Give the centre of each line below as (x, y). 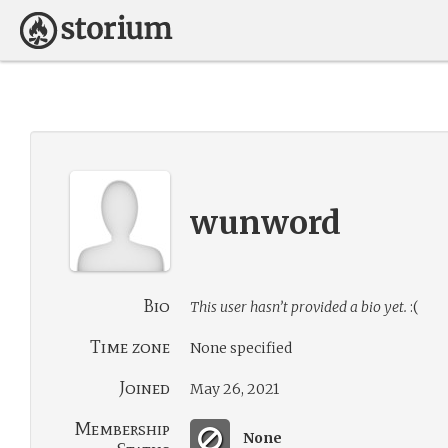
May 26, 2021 (234, 389)
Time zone (130, 347)
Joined (144, 388)
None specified (241, 348)
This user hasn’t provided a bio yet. (298, 307)
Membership (122, 429)
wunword (265, 223)
